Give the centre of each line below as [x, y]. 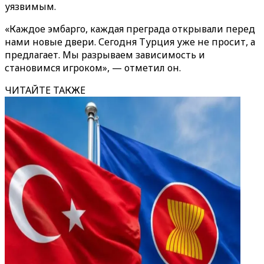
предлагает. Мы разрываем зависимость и [105, 55]
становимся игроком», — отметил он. [93, 68]
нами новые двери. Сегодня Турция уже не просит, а [130, 42]
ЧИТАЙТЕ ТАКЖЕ [45, 90]
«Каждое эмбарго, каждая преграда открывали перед [130, 29]
